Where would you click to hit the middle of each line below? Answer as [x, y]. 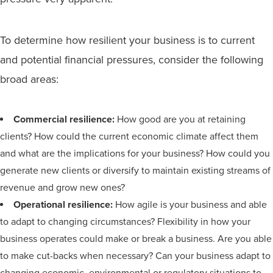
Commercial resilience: [65, 120]
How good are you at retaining [181, 120]
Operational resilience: [63, 205]
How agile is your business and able [190, 205]
